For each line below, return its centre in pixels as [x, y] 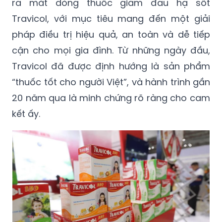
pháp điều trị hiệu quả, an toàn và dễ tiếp [111, 35]
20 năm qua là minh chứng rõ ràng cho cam [111, 98]
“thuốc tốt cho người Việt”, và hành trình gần [111, 82]
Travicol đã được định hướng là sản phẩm [111, 66]
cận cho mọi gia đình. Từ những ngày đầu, [111, 51]
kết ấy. [26, 114]
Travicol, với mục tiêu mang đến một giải [111, 19]
